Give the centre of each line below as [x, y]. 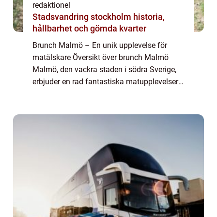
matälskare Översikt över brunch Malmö [101, 58]
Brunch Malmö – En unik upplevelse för [100, 46]
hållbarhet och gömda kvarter [89, 29]
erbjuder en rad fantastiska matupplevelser [105, 82]
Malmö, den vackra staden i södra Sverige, [104, 70]
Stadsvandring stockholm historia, [83, 17]
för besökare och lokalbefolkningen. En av [104, 94]
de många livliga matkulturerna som [94, 106]
